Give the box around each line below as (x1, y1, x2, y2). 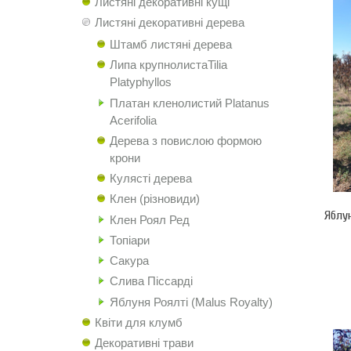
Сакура (109, 254, 149, 267)
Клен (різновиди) (109, 192, 200, 206)
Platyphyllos (109, 75, 172, 89)
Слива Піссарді (109, 274, 193, 288)
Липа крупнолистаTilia (109, 58, 227, 72)
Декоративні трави (95, 336, 194, 349)
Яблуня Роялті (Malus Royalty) (109, 295, 273, 309)
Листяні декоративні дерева (95, 16, 244, 30)
